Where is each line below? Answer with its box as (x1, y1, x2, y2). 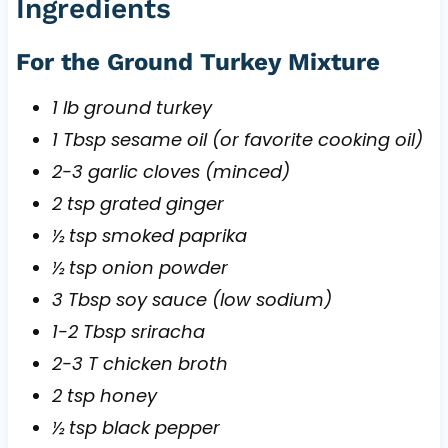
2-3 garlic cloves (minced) (51, 158, 290, 184)
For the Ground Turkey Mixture (15, 47, 380, 76)
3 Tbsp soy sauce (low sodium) (51, 286, 332, 312)
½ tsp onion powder (51, 254, 228, 280)
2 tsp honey (51, 382, 157, 408)
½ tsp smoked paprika (51, 222, 247, 248)
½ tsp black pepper (51, 414, 220, 440)
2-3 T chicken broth (51, 350, 228, 376)
